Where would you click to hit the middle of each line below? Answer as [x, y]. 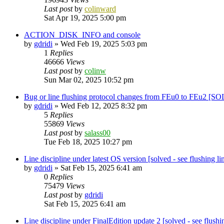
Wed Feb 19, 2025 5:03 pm [104, 43]
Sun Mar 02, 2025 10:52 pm [89, 79]
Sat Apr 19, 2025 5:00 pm [85, 17]
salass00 [97, 132]
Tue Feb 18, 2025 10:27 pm [88, 141]
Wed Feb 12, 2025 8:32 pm [104, 105]
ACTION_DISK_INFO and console [82, 34]
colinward [100, 8]
